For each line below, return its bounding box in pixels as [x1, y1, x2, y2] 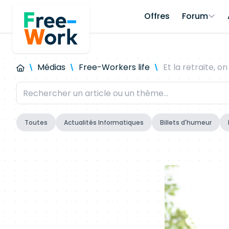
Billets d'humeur [160, 118, 212, 127]
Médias [37, 61, 66, 73]
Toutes [25, 118, 48, 127]
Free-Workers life [78, 61, 150, 73]
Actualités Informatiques [64, 118, 144, 127]
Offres [144, 10, 170, 22]
